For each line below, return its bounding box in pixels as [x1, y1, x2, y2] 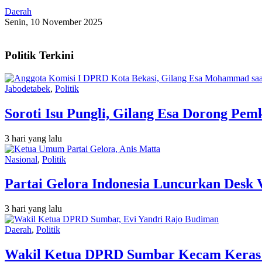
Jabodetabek [5, 83, 50, 94]
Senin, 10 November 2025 [5, 17, 102, 27]
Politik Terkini [5, 49, 74, 61]
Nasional [5, 154, 37, 164]
